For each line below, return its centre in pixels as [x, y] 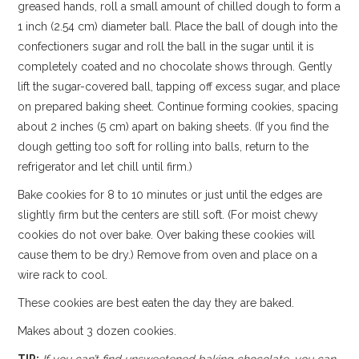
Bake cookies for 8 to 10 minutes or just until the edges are [170, 194]
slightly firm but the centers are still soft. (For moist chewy [168, 214]
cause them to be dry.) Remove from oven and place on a [168, 254]
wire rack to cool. [63, 274]
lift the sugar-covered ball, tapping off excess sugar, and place [179, 86]
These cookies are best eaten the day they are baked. [156, 303]
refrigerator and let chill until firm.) [105, 166]
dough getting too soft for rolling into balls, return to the [163, 146]
